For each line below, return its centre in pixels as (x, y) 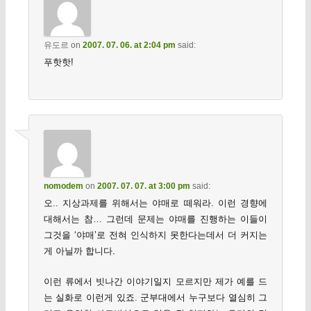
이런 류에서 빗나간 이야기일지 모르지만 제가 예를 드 (155, 282)
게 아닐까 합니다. (79, 251)
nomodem (63, 186)
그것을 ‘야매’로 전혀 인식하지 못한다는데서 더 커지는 (155, 235)
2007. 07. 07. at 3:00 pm (143, 186)
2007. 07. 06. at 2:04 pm (129, 45)
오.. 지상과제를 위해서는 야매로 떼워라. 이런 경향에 (155, 203)
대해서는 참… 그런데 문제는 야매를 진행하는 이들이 (155, 219)
